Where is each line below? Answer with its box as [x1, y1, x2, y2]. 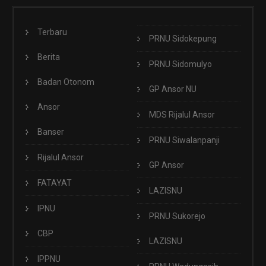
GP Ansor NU [149, 84, 197, 94]
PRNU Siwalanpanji [149, 135, 220, 145]
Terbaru [37, 27, 67, 37]
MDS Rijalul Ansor [149, 110, 215, 120]
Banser [37, 127, 64, 137]
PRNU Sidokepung [149, 34, 217, 44]
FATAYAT [37, 178, 72, 188]
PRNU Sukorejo [149, 211, 205, 221]
